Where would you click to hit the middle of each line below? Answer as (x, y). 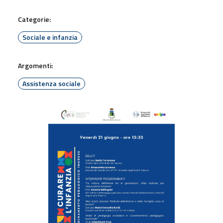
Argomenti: (35, 65)
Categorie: (34, 19)
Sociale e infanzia (50, 37)
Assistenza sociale (52, 83)
